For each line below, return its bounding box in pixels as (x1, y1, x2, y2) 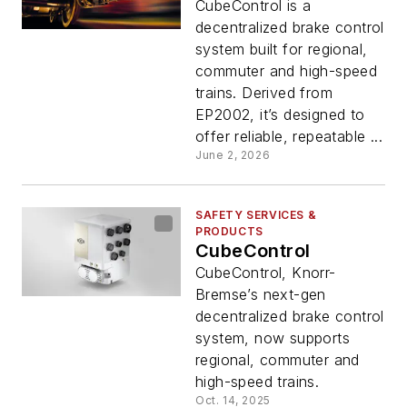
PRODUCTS (195, 224, 263, 239)
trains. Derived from (195, 84, 333, 103)
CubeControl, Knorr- (195, 263, 336, 283)
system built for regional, (195, 40, 368, 59)
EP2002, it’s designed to (195, 105, 365, 124)
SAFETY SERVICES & (195, 208, 317, 223)
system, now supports (195, 329, 350, 348)
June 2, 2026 (195, 148, 271, 163)
